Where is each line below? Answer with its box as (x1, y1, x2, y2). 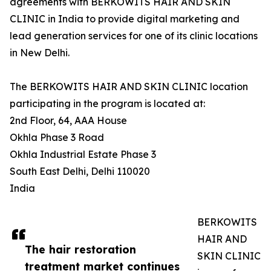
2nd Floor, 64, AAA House (10, 114, 127, 127)
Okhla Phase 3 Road (10, 131, 104, 144)
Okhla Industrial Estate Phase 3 (10, 148, 156, 161)
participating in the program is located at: (10, 97, 205, 110)
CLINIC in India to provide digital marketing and (10, 13, 240, 25)
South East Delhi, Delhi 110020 (10, 165, 150, 178)
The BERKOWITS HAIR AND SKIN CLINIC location (10, 80, 248, 93)
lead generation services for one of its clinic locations (10, 30, 258, 42)
